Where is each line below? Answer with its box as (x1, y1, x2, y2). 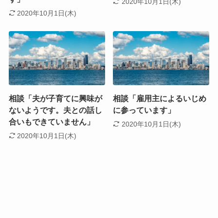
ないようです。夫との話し (8, 106, 102, 115)
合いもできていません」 (8, 118, 94, 127)
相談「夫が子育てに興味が (8, 94, 102, 103)
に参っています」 (113, 106, 176, 115)
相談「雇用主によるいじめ (113, 94, 207, 103)
